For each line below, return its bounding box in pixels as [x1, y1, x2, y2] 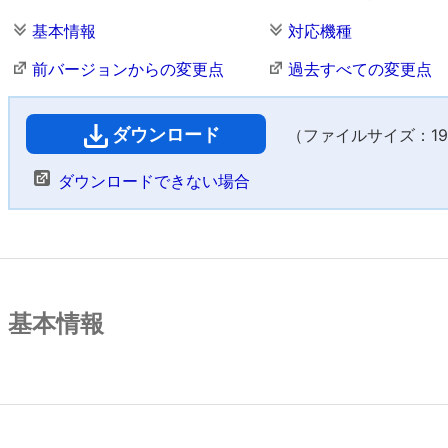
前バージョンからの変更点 [32, 59, 224, 79]
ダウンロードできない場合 [58, 171, 250, 191]
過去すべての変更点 [288, 59, 432, 79]
